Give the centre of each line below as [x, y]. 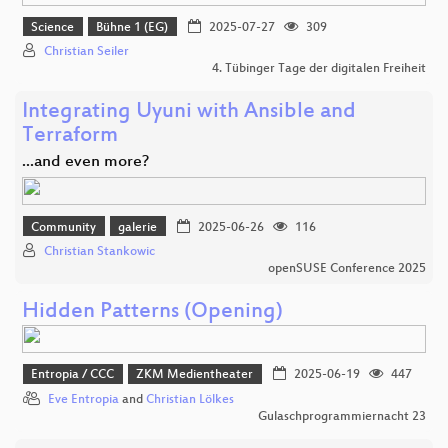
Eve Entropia [83, 399]
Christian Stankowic [99, 251]
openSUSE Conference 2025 [347, 268]
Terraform [70, 137]
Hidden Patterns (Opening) [152, 312]
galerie [138, 227]
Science [53, 27]
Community [64, 227]
